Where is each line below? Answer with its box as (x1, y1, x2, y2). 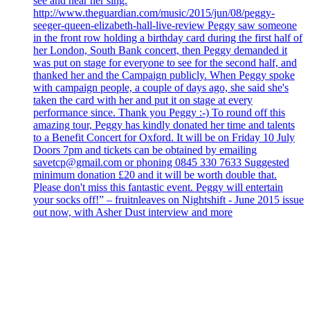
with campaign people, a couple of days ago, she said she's (33, 81, 289, 93)
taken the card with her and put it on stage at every (33, 93, 253, 106)
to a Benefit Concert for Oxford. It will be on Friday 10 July (33, 131, 295, 143)
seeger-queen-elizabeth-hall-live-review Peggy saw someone (33, 19, 297, 31)
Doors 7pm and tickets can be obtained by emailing (33, 143, 257, 156)
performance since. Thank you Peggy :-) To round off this (33, 106, 285, 118)
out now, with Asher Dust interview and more (33, 206, 232, 218)
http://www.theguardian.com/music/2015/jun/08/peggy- (33, 6, 275, 19)
